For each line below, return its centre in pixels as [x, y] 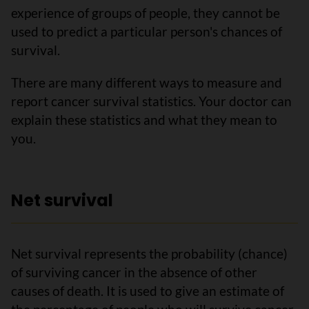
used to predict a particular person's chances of [147, 31]
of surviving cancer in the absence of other [134, 272]
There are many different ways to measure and [147, 82]
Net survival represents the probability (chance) [149, 253]
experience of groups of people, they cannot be [146, 13]
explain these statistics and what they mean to [144, 120]
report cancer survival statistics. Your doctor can [151, 101]
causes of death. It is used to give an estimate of [148, 291]
